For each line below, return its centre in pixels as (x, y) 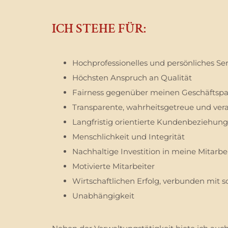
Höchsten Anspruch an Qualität (132, 77)
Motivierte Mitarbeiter (113, 166)
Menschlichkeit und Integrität (129, 136)
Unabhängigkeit (103, 195)
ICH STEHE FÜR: (99, 28)
